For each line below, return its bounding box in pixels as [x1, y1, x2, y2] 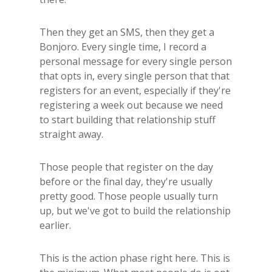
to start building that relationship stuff [39, 112, 216, 126]
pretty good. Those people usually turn [39, 189, 218, 203]
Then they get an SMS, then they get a [39, 25, 214, 39]
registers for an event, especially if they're [39, 83, 231, 97]
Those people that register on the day [39, 160, 213, 174]
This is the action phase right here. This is [39, 251, 230, 265]
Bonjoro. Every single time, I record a [39, 39, 206, 53]
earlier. [39, 218, 71, 232]
